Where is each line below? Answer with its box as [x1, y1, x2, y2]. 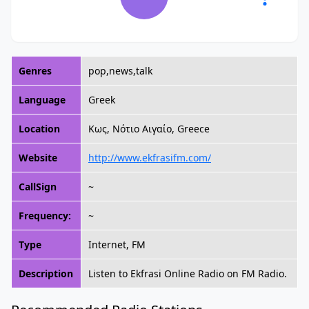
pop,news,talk [88, 64, 152, 77]
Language [19, 93, 66, 106]
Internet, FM [88, 238, 146, 251]
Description [19, 267, 73, 280]
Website [19, 151, 57, 164]
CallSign [19, 180, 57, 193]
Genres [19, 64, 52, 77]
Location [19, 122, 60, 135]
